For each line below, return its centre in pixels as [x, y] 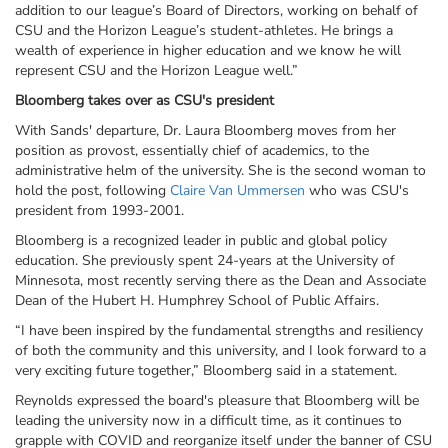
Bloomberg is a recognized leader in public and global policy [201, 241]
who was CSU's [357, 191]
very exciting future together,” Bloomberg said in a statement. [206, 371]
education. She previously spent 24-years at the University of [205, 261]
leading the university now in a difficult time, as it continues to [208, 421]
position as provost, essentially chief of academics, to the [192, 151]
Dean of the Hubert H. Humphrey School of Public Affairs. [197, 301]
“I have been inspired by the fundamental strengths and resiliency [219, 331]
